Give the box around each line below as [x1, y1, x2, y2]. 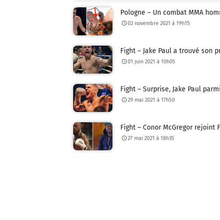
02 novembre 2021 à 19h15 [128, 20, 191, 27]
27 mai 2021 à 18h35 [128, 135, 175, 141]
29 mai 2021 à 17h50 [128, 96, 175, 103]
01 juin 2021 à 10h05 [128, 58, 176, 65]
